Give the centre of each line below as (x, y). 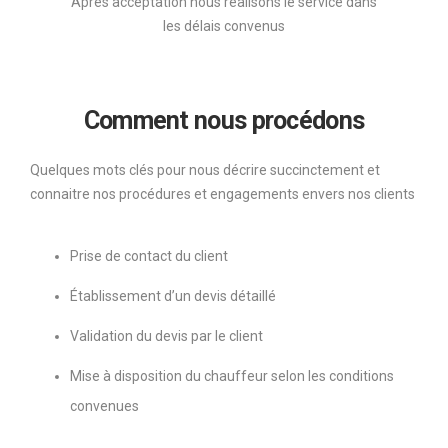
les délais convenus (224, 26)
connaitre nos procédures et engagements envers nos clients (222, 194)
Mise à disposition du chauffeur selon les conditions (232, 376)
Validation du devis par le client (166, 336)
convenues (104, 406)
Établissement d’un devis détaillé (173, 296)
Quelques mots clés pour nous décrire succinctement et (205, 170)
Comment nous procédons (224, 120)
